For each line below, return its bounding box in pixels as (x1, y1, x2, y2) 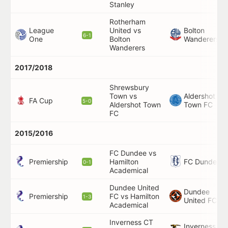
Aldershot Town (109, 100, 161, 109)
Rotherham (109, 17, 146, 26)
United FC (184, 196, 217, 205)
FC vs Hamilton (109, 192, 159, 201)
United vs (109, 26, 141, 35)
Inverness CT (109, 218, 153, 226)
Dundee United (109, 183, 159, 192)
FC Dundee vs (109, 149, 156, 157)
